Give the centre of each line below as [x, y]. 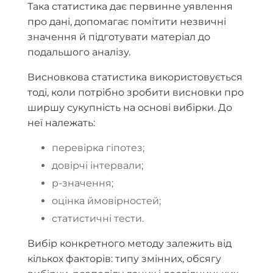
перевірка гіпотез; [98, 147]
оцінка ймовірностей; [106, 200]
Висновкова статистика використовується [135, 77]
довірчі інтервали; [97, 165]
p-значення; [83, 183]
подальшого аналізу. [79, 52]
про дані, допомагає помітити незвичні [127, 21]
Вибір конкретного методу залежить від [129, 243]
